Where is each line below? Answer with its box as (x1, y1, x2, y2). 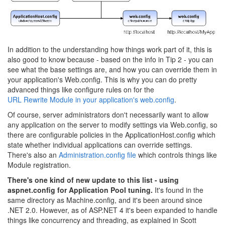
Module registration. (8, 160, 71, 170)
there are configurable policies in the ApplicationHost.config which (8, 130, 215, 140)
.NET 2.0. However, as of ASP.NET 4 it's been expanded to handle (8, 205, 217, 215)
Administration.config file (59, 150, 136, 160)
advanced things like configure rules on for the (8, 84, 154, 95)
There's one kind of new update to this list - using (8, 175, 179, 185)
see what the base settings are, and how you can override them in (8, 64, 217, 75)
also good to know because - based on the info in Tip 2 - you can (8, 54, 213, 65)
